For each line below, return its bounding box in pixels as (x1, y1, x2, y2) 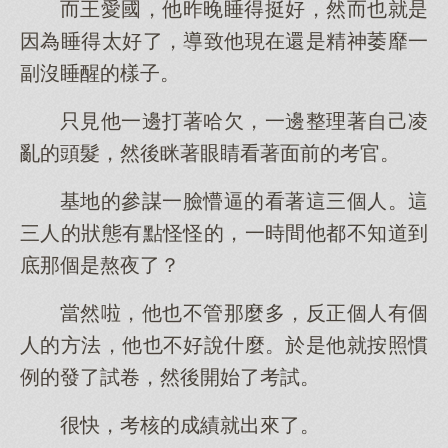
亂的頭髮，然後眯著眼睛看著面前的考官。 (20, 142, 400, 164)
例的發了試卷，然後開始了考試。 (20, 366, 320, 388)
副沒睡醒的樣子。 (20, 62, 180, 84)
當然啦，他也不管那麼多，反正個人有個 (60, 302, 428, 324)
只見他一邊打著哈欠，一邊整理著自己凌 (60, 110, 428, 132)
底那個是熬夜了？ (20, 254, 180, 276)
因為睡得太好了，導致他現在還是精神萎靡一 (20, 30, 428, 52)
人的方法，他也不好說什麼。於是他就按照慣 (20, 334, 428, 356)
